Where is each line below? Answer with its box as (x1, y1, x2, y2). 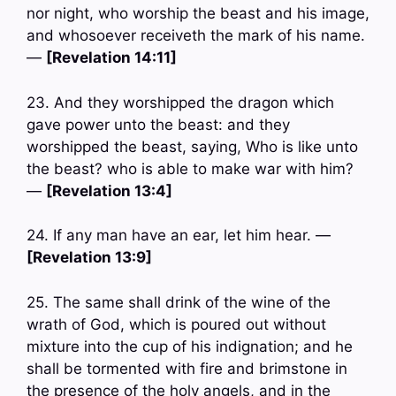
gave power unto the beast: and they (27, 115, 290, 133)
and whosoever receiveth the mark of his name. (27, 27, 365, 45)
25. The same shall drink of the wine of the (27, 293, 331, 311)
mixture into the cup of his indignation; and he (27, 337, 353, 355)
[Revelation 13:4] (46, 181, 172, 200)
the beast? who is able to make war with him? (27, 159, 354, 178)
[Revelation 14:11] (46, 49, 177, 67)
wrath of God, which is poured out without (27, 315, 326, 333)
